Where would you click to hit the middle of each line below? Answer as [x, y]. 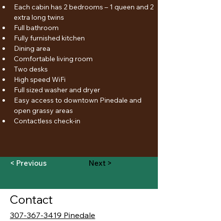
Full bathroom [36, 28]
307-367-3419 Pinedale [53, 215]
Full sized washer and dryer [57, 90]
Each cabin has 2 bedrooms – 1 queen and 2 [85, 7]
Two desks [31, 69]
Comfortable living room [53, 59]
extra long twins [39, 17]
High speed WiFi [40, 79]
